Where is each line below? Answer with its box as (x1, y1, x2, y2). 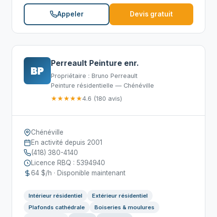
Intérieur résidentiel (29, 192, 82, 199)
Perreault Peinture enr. (51, 58, 139, 68)
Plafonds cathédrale (29, 204, 85, 211)
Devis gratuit (130, 10, 173, 18)
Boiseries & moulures (94, 204, 155, 211)
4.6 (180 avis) (82, 94, 122, 102)
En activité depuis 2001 (31, 139, 102, 146)
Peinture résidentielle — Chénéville (51, 82, 154, 89)
